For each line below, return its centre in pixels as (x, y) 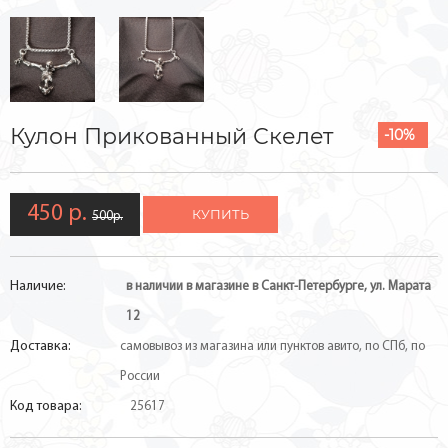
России (139, 376)
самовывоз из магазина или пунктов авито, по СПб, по (272, 346)
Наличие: (38, 286)
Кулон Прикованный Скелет (171, 136)
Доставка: (40, 346)
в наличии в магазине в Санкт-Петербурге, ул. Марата (279, 286)
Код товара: (46, 406)
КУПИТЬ (220, 214)
